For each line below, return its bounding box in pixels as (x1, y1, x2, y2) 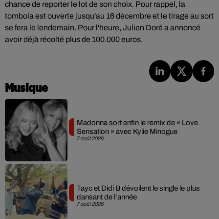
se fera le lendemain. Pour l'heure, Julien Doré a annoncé (5, 23, 200, 32)
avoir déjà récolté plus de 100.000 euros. (5, 35, 143, 44)
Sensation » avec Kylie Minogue (76, 128, 177, 136)
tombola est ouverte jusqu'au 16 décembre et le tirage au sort (5, 12, 214, 21)
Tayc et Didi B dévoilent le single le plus (76, 184, 200, 192)
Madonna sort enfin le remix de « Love (76, 119, 198, 127)
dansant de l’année (76, 193, 137, 201)
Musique (5, 82, 48, 94)
